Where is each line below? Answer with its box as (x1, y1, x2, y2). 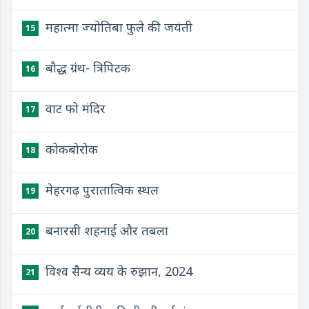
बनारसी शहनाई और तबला (42, 222, 168, 239)
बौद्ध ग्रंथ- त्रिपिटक (42, 59, 130, 76)
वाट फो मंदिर (42, 100, 106, 117)
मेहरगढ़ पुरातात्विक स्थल (42, 181, 159, 198)
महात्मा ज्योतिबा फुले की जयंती (42, 19, 192, 35)
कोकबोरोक (42, 141, 98, 157)
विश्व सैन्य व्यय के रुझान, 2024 (42, 263, 192, 279)
